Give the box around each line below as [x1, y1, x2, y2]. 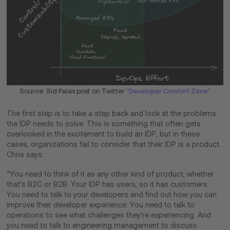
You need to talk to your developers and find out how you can [7, 190, 217, 199]
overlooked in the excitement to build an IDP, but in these [7, 129, 200, 138]
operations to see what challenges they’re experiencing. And [7, 210, 212, 219]
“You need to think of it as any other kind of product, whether [7, 169, 215, 178]
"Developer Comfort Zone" [126, 87, 210, 95]
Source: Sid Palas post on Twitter [20, 87, 126, 95]
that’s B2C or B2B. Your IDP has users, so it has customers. [7, 180, 209, 188]
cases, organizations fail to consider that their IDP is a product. [7, 140, 221, 148]
